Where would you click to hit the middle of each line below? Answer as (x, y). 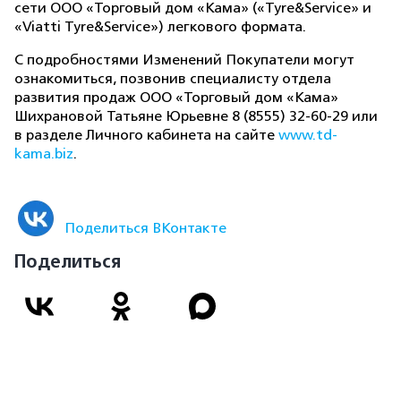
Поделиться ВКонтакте (145, 228)
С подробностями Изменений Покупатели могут (184, 60)
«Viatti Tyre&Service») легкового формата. (160, 27)
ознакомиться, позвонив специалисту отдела (173, 79)
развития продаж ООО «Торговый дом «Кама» (176, 98)
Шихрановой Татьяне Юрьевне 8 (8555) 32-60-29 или (196, 116)
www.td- (308, 135)
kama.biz (44, 154)
